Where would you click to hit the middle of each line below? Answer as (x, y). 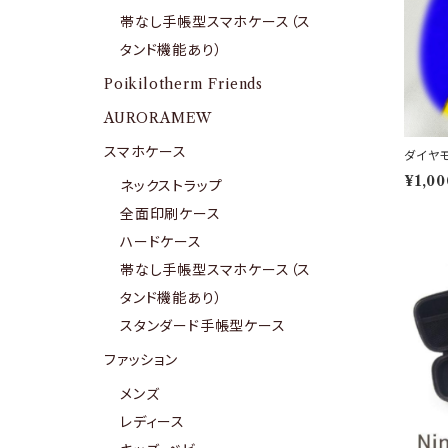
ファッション (141, 360)
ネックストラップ (171, 186)
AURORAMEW (158, 118)
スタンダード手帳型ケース (203, 326)
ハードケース (161, 242)
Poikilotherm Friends (183, 84)
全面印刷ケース (170, 214)
